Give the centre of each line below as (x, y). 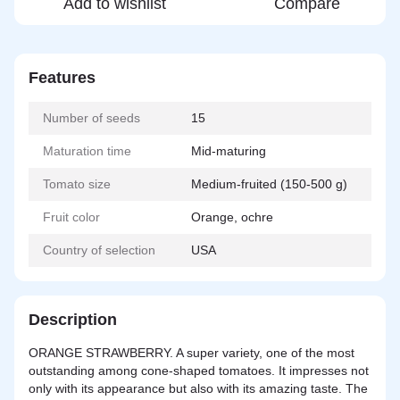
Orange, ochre (232, 217)
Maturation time (87, 151)
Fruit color (71, 217)
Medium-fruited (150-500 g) (269, 184)
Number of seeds (92, 118)
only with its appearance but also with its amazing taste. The (198, 388)
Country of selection (99, 250)
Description (73, 320)
